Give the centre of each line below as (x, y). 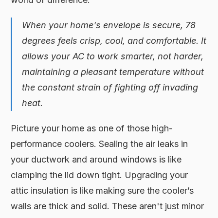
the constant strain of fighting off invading (110, 87)
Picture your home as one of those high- (92, 128)
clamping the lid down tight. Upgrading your (100, 175)
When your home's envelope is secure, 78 (109, 25)
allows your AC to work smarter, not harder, (113, 56)
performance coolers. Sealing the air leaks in (100, 144)
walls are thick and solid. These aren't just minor (108, 206)
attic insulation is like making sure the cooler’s (102, 190)
